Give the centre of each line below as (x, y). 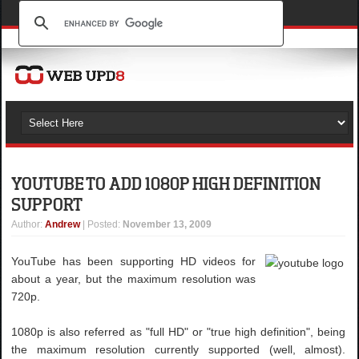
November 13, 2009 (167, 224)
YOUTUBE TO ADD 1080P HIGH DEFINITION (167, 183)
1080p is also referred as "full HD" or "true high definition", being (179, 332)
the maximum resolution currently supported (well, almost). (179, 349)
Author (26, 224)
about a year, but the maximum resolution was (134, 279)
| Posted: (103, 224)
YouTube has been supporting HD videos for (134, 261)
